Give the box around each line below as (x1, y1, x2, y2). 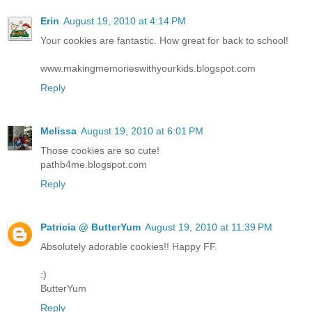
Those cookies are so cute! (40, 144, 159, 156)
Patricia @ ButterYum (40, 221, 141, 233)
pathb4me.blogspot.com (40, 158, 147, 170)
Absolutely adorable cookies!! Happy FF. (40, 240, 217, 252)
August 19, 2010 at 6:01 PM (81, 125, 203, 136)
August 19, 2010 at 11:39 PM (145, 221, 272, 233)
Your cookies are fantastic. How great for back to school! (40, 34, 288, 46)
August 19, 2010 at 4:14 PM (63, 15, 186, 26)
